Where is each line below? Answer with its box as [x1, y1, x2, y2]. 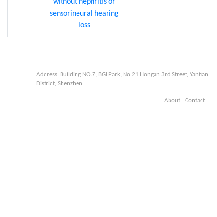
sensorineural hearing [49, 10, 119, 17]
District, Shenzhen [36, 80, 82, 87]
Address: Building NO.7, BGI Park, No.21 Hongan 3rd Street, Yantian [36, 71, 208, 77]
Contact [185, 97, 205, 104]
